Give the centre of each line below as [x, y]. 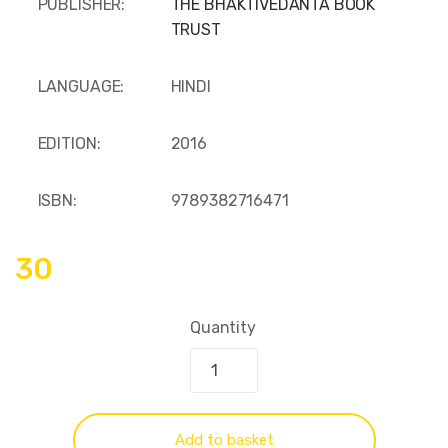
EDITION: [69, 144]
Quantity [223, 328]
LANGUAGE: [81, 87]
